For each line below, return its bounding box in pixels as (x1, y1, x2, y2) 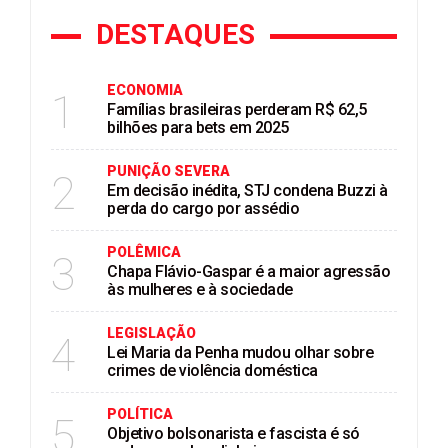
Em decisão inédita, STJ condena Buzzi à (107, 181, 388, 200)
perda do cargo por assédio (107, 199, 299, 218)
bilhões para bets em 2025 (107, 118, 289, 137)
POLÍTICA (107, 406, 173, 422)
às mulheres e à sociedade (107, 280, 293, 299)
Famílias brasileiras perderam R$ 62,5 (107, 100, 367, 119)
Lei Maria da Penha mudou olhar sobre (107, 343, 373, 362)
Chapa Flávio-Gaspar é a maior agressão (107, 262, 390, 281)
